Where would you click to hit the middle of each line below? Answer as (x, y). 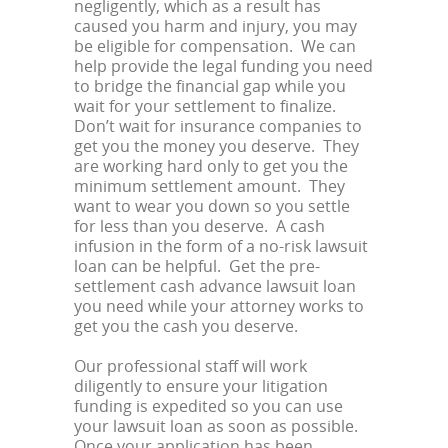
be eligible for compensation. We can (215, 46)
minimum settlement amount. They (209, 186)
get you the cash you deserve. (186, 326)
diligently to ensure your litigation (201, 386)
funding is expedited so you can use (208, 406)
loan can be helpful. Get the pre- (197, 266)
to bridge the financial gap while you (210, 86)
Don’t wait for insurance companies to (218, 126)
